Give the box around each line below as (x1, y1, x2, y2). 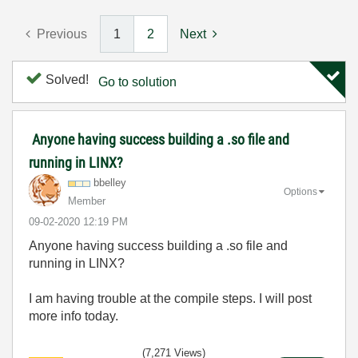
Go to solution (98, 75, 177, 89)
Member (68, 195, 105, 207)
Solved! (42, 73, 89, 86)
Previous (37, 27, 87, 41)
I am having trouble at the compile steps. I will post (29, 292, 312, 305)
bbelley (93, 177, 126, 189)
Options (284, 185, 317, 197)
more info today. (29, 309, 118, 323)
